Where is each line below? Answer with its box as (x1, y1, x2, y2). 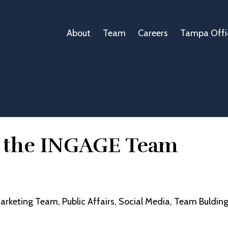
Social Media (119, 196, 170, 207)
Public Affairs (62, 196, 115, 207)
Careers (138, 27, 168, 39)
